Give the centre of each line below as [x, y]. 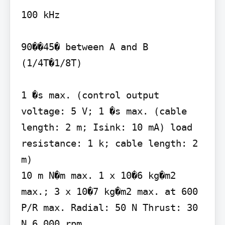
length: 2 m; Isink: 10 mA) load [106, 127]
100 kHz [40, 15]
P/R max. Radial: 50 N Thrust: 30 [109, 208]
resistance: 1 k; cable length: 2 [109, 143]
